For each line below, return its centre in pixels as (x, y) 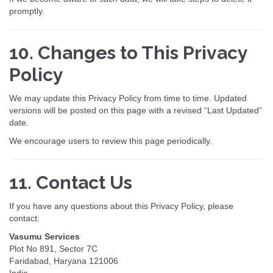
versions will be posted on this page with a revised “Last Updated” (136, 110)
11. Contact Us (71, 183)
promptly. (27, 11)
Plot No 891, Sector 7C (53, 249)
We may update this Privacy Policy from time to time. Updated (128, 98)
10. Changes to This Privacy (128, 53)
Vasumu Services (44, 236)
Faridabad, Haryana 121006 (64, 261)
